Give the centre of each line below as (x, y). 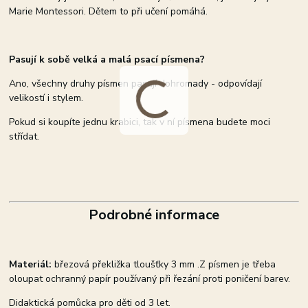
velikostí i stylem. (46, 98)
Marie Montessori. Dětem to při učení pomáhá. (109, 12)
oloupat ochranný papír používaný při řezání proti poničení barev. (150, 279)
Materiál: (31, 265)
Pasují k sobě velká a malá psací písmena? (107, 60)
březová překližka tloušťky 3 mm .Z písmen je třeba (164, 265)
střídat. (24, 137)
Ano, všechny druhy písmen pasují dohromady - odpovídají (136, 84)
